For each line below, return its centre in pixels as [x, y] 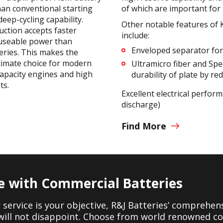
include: [135, 35]
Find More [144, 126]
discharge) [141, 104]
